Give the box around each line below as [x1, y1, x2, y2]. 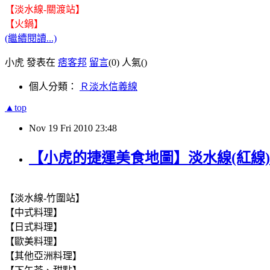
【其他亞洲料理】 [5, 250, 82, 261]
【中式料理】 [5, 207, 63, 218]
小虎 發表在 [5, 57, 58, 67]
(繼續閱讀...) [5, 33, 57, 43]
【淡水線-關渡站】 [5, 4, 85, 14]
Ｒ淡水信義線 [80, 81, 137, 92]
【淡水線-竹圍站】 [5, 192, 85, 203]
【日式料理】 [5, 221, 63, 232]
